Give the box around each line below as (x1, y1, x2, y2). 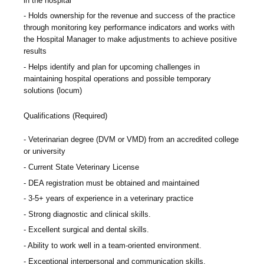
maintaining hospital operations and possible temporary (24, 74, 211, 83)
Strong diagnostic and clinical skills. (28, 209, 151, 219)
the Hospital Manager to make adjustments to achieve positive (24, 35, 237, 44)
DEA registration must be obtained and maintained (28, 178, 199, 187)
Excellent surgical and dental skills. (28, 225, 149, 235)
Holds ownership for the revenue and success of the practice (28, 11, 235, 21)
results (24, 47, 47, 56)
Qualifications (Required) (24, 111, 107, 120)
